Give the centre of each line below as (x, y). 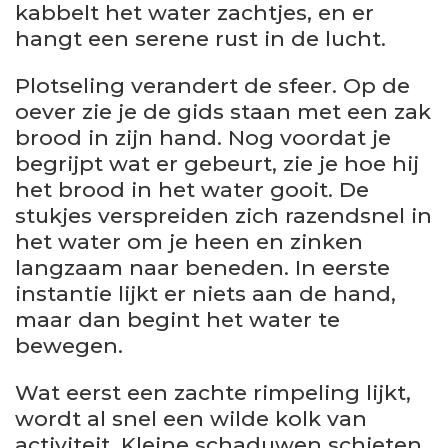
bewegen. (69, 345)
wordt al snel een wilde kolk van (191, 418)
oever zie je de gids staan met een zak (223, 111)
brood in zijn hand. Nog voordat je (203, 137)
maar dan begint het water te (177, 319)
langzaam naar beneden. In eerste (202, 267)
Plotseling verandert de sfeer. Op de (212, 85)
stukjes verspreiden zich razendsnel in (223, 215)
